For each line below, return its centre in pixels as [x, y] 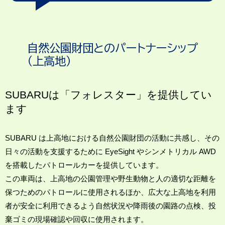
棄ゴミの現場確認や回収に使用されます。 [77, 219]
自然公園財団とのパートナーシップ [113, 48]
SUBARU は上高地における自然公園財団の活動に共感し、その [112, 138]
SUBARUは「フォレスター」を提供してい [108, 95]
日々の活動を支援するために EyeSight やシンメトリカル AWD [110, 152]
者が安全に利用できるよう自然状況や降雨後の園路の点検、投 [110, 206]
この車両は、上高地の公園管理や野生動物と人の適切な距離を [110, 179]
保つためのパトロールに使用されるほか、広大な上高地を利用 [110, 192]
